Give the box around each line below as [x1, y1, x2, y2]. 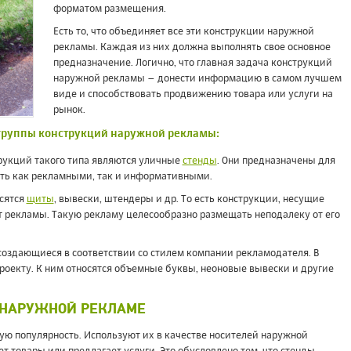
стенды [182, 156, 217, 166]
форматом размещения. [52, 4, 166, 14]
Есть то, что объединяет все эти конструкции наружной [52, 27, 314, 37]
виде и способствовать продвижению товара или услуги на [52, 89, 333, 100]
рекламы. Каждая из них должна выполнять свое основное [52, 42, 331, 52]
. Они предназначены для [216, 156, 335, 166]
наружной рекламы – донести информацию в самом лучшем [52, 74, 342, 84]
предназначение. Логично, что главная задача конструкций [52, 58, 332, 68]
